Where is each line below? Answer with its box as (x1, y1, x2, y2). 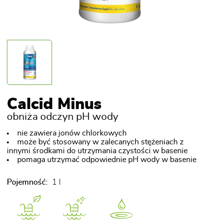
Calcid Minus (7, 97, 102, 112)
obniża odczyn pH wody (7, 111, 118, 122)
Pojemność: (7, 178, 48, 186)
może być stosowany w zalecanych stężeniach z (17, 138, 184, 146)
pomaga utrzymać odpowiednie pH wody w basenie (17, 156, 196, 164)
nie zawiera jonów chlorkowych (17, 129, 127, 137)
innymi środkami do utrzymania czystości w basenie (7, 147, 188, 155)
